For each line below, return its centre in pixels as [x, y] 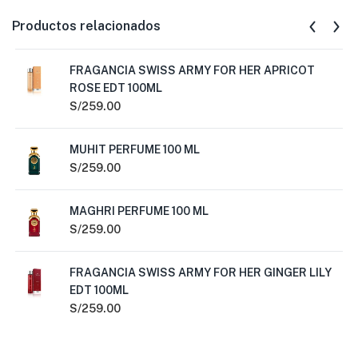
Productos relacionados [86, 26]
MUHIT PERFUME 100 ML [135, 149]
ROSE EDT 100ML [116, 88]
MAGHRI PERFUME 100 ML [139, 211]
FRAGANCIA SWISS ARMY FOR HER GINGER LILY [201, 272]
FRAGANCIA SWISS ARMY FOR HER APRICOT [192, 70]
